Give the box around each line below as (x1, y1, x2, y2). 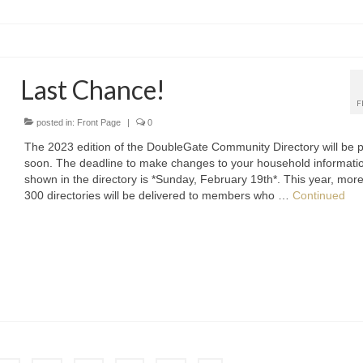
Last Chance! (20, 73, 166, 105)
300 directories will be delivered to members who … (24, 188, 293, 202)
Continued (293, 188, 346, 202)
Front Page (77, 117, 122, 127)
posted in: (34, 117, 78, 127)
